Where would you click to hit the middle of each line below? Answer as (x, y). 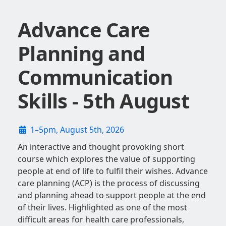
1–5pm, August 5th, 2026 (77, 130)
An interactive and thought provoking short (101, 147)
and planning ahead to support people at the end (112, 195)
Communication (95, 77)
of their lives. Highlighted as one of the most (102, 208)
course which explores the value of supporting (106, 159)
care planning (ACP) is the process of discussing (109, 183)
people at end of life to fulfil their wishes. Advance (113, 171)
